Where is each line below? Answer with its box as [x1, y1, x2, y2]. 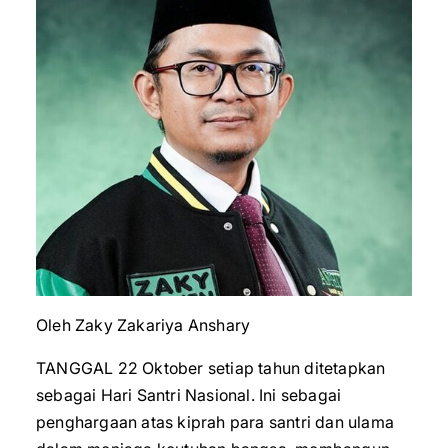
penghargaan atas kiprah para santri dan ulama [36, 412, 395, 432]
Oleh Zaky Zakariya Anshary [36, 315, 251, 335]
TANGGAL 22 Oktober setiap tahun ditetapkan [36, 358, 386, 378]
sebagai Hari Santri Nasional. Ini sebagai [36, 385, 342, 405]
